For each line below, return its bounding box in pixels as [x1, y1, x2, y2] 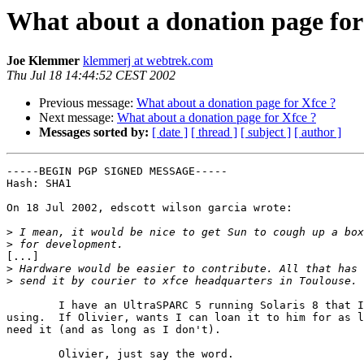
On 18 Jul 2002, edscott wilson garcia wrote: [6, 201, 292, 214]
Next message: [39, 110, 117, 125]
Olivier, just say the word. [6, 348, 58, 361]
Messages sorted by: [39, 125, 149, 140]
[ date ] [152, 125, 188, 140]
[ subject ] [240, 125, 291, 140]
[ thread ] [191, 125, 237, 140]
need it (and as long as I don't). [6, 323, 221, 336]
